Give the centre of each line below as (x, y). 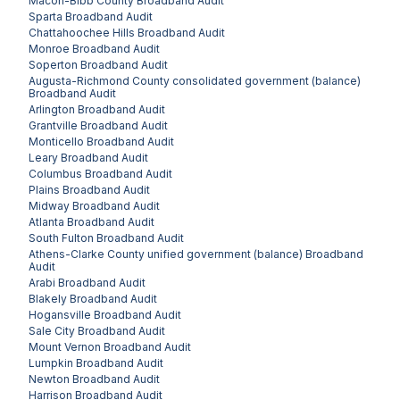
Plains (44, 189)
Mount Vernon (65, 346)
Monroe (49, 48)
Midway (49, 205)
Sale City (52, 330)
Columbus (55, 173)
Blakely (48, 298)
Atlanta (46, 221)
